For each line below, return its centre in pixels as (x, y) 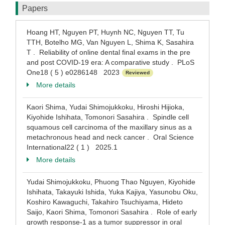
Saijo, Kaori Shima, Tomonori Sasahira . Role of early (112, 212)
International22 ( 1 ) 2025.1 (72, 147)
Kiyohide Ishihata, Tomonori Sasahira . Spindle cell (108, 117)
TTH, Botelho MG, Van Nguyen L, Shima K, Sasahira (110, 42)
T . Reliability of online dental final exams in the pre (108, 52)
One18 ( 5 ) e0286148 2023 (73, 72)
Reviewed (138, 73)
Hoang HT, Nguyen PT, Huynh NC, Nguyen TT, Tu (105, 32)
